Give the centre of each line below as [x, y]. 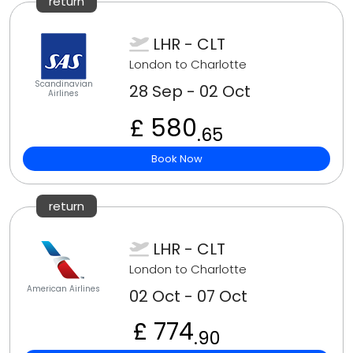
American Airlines [64, 289]
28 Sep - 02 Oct [190, 92]
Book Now [176, 159]
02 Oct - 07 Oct [189, 297]
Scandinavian [63, 84]
